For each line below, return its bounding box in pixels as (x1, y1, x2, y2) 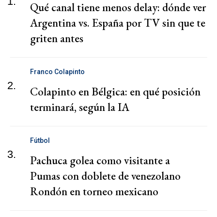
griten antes (30, 31, 83, 46)
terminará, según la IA (30, 99, 129, 114)
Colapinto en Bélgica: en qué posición (30, 84, 201, 99)
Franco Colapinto (30, 67, 85, 76)
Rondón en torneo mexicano (30, 184, 158, 199)
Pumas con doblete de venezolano (30, 168, 181, 183)
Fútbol (30, 136, 50, 144)
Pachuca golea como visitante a (30, 153, 170, 168)
